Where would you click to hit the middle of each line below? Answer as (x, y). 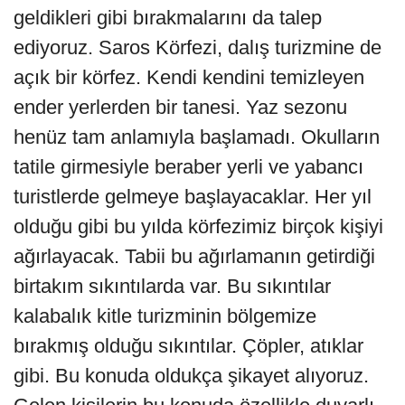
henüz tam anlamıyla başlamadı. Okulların (197, 137)
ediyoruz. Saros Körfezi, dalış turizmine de (198, 47)
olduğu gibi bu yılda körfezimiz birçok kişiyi (198, 226)
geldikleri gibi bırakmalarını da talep (168, 17)
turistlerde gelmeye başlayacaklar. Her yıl (193, 196)
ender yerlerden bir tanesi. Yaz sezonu (180, 107)
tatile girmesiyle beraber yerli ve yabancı (188, 166)
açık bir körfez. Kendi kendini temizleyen (189, 77)
